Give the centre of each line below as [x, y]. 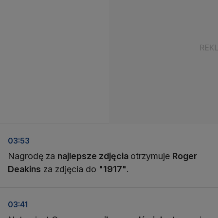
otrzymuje [151, 156]
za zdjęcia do [70, 169]
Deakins [24, 169]
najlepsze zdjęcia [94, 156]
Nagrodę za [33, 156]
